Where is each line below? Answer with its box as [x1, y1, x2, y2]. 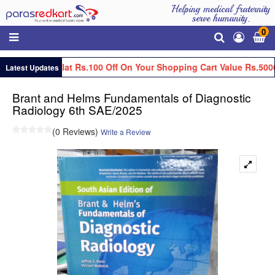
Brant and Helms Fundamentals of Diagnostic [12, 88, 251, 106]
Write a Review [101, 126, 151, 137]
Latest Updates [4, 61, 59, 73]
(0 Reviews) [52, 125, 98, 137]
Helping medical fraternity [171, 3, 270, 15]
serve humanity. [192, 12, 250, 25]
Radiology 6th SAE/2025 [12, 101, 142, 118]
